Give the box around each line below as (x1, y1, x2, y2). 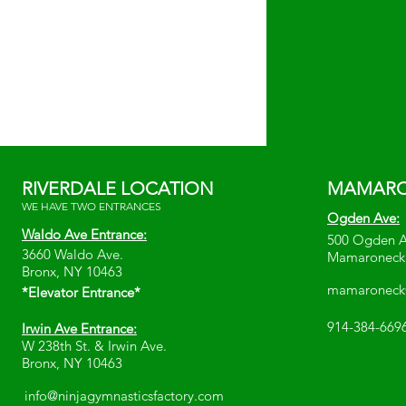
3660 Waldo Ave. (22, 246, 123, 263)
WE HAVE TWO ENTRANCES (22, 199, 161, 213)
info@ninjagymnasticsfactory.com (24, 387, 224, 404)
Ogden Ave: (327, 209, 400, 227)
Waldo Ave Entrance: (22, 226, 147, 243)
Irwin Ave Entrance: (22, 320, 137, 337)
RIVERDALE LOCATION (22, 178, 214, 199)
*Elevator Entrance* (22, 284, 140, 301)
